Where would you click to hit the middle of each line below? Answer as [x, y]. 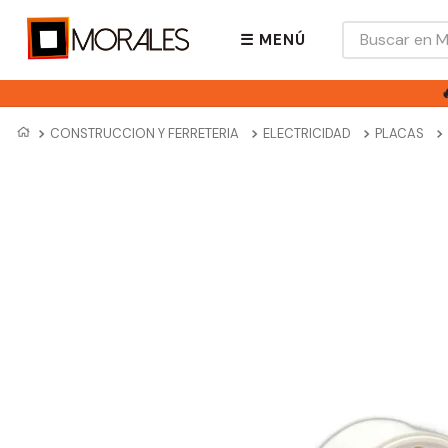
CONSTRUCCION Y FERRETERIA [145, 134]
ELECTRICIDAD [307, 134]
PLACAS [400, 134]
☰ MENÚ [273, 40]
